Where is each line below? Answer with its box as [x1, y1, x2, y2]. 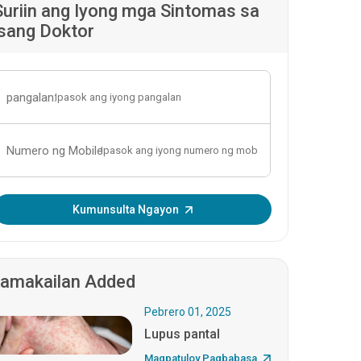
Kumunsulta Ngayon [72, 203, 179, 216]
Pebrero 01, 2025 [144, 305, 232, 318]
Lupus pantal [144, 326, 221, 342]
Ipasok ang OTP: [6, 196, 93, 210]
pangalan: [6, 90, 57, 105]
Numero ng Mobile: [6, 143, 106, 158]
